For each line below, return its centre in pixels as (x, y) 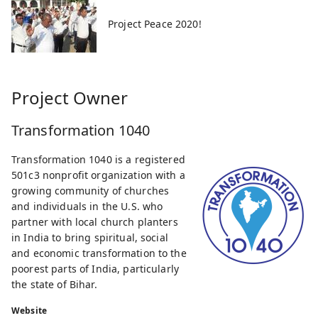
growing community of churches (91, 190)
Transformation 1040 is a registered (98, 159)
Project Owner (70, 97)
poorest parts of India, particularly (95, 268)
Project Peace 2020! (155, 23)
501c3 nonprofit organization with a (98, 175)
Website (29, 310)
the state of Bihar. (54, 284)
